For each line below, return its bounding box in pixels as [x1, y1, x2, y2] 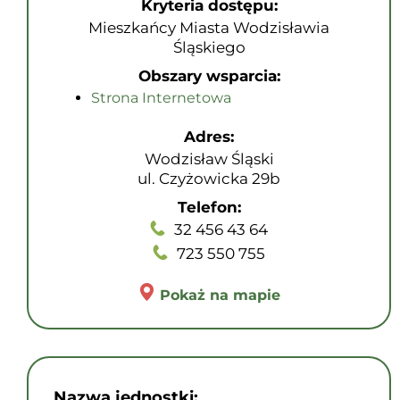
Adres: [184, 128, 234, 146]
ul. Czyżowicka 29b [137, 170, 280, 187]
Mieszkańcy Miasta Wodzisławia [88, 19, 329, 37]
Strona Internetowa [91, 89, 231, 106]
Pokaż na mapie [160, 287, 280, 304]
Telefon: [177, 198, 241, 216]
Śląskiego [172, 38, 246, 56]
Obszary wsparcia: [137, 67, 280, 85]
